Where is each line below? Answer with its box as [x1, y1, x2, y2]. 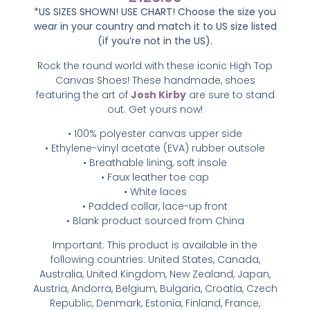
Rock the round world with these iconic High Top [37, 58, 273, 73]
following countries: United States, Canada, [50, 253, 260, 267]
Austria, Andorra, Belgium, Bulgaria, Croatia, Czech [33, 282, 277, 296]
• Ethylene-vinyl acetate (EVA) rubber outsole [45, 141, 265, 156]
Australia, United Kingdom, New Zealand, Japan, [39, 267, 271, 282]
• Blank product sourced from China [66, 214, 244, 228]
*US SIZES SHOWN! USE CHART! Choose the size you [34, 5, 276, 19]
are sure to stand [185, 87, 275, 102]
